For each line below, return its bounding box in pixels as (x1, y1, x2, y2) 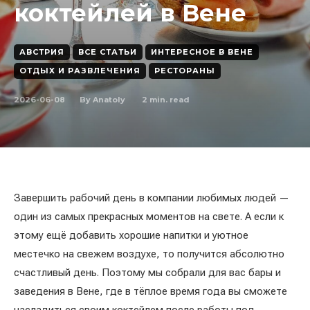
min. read (147, 94, 190, 104)
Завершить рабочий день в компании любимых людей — (14, 192, 289, 204)
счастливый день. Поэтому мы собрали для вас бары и (14, 266, 281, 279)
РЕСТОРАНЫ (154, 66, 215, 75)
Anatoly (93, 95, 125, 104)
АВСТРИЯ (19, 47, 64, 57)
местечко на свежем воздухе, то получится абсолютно (14, 248, 284, 260)
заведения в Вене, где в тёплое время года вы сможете (14, 285, 287, 298)
